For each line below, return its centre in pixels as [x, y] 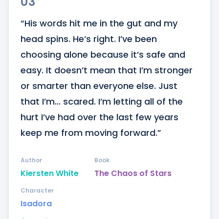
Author [31, 160]
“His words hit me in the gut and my [99, 23]
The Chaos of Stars [133, 174]
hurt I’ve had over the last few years [99, 117]
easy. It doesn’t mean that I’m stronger [106, 70]
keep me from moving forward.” [91, 133]
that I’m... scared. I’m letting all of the [101, 102]
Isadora [36, 204]
